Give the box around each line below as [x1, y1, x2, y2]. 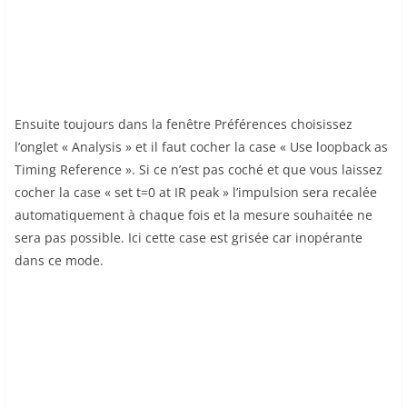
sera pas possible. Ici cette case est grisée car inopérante [15, 229, 362, 247]
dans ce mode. [15, 252, 104, 270]
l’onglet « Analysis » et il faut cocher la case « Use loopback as [15, 138, 388, 156]
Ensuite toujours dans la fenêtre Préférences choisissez [15, 115, 352, 134]
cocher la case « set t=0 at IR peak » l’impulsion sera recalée [15, 184, 377, 202]
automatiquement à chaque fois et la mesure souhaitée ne [15, 206, 372, 224]
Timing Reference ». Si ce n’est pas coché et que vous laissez [15, 161, 382, 179]
